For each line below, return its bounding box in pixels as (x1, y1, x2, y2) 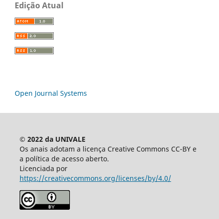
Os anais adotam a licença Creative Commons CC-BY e (19, 144, 197, 153)
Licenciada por (19, 163, 67, 173)
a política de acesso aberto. (19, 153, 109, 163)
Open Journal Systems (15, 88, 87, 98)
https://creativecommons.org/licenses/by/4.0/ (19, 173, 171, 183)
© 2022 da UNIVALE (19, 134, 86, 144)
